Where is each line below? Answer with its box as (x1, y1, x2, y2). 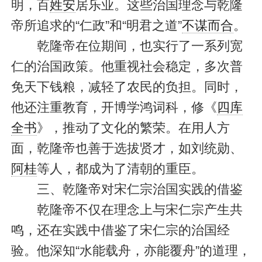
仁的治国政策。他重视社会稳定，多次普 (11, 59, 243, 74)
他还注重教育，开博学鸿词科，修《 (11, 100, 217, 115)
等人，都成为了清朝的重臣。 (36, 161, 204, 177)
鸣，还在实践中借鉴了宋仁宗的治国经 (11, 223, 230, 238)
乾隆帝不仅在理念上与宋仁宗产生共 (11, 202, 243, 218)
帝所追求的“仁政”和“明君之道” (11, 18, 182, 33)
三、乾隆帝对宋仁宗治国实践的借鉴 (11, 182, 243, 197)
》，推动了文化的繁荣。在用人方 (36, 120, 230, 136)
